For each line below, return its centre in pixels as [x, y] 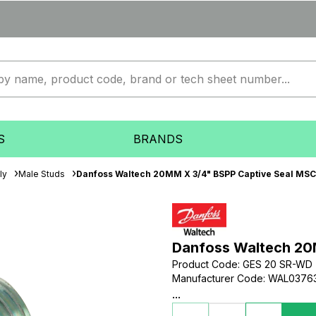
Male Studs [42, 174]
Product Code [205, 264]
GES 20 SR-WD [278, 264]
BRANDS [158, 139]
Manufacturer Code [218, 278]
